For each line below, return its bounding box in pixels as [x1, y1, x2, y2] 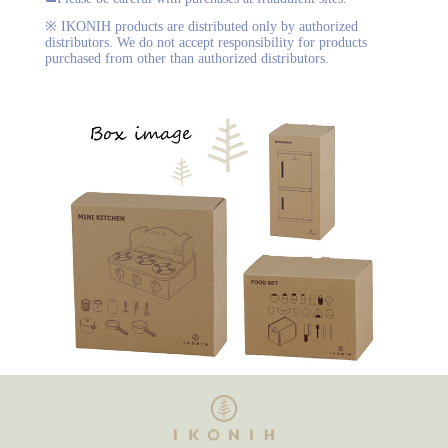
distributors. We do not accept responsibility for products [44, 34, 367, 50]
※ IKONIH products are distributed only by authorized [44, 18, 358, 34]
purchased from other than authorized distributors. [44, 50, 329, 66]
